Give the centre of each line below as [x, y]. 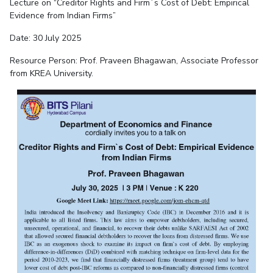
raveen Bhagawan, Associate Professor [181, 60]
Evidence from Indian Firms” [62, 15]
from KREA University [50, 73]
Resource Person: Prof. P [57, 60]
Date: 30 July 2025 [45, 38]
